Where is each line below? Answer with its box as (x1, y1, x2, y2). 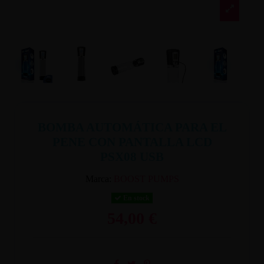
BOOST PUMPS (113, 173, 179, 184)
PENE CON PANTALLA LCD (52, 134, 212, 149)
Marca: (85, 173, 111, 184)
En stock (121, 193, 150, 202)
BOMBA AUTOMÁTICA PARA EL (37, 120, 227, 134)
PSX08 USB (100, 149, 164, 164)
